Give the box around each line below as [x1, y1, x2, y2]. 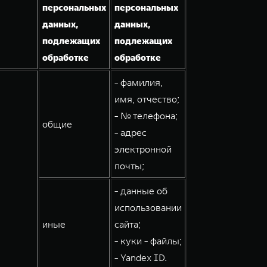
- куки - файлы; [114, 235, 182, 247]
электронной [114, 143, 172, 155]
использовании [114, 201, 182, 213]
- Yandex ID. [114, 252, 167, 263]
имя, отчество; [114, 93, 179, 105]
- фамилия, [114, 76, 163, 88]
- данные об [114, 185, 167, 197]
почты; [114, 160, 144, 172]
